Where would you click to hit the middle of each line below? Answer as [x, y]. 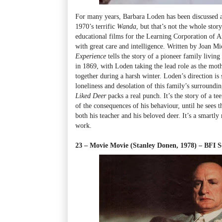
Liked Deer [91, 95]
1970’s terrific [96, 26]
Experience [91, 56]
